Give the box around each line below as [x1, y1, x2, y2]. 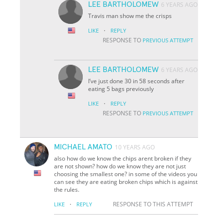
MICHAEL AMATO [54, 143, 113, 151]
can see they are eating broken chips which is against [54, 177, 198, 186]
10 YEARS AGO [115, 143, 155, 151]
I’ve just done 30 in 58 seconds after [88, 76, 185, 85]
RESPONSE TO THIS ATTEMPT [112, 200, 193, 208]
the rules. [54, 185, 80, 194]
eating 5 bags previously [88, 84, 154, 93]
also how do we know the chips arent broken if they [54, 154, 192, 163]
